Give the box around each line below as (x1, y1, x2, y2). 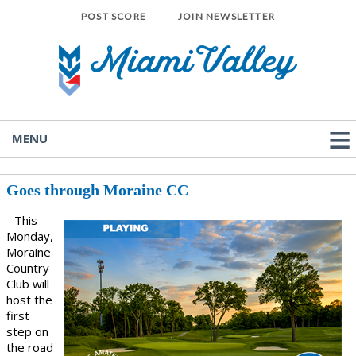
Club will (6, 276, 49, 292)
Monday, (6, 228, 53, 244)
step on (6, 323, 48, 339)
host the (6, 292, 52, 308)
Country (6, 260, 49, 276)
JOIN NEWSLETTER (178, 10, 275, 22)
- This (6, 212, 37, 228)
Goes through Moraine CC (6, 181, 188, 199)
